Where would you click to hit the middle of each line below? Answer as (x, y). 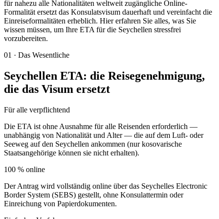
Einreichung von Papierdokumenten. (60, 203)
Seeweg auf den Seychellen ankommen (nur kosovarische (93, 144)
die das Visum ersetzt (57, 89)
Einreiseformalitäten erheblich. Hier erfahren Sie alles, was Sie (100, 21)
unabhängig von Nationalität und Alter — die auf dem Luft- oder (104, 135)
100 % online (24, 169)
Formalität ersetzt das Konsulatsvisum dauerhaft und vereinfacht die (108, 12)
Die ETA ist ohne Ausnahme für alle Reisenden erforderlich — (101, 126)
